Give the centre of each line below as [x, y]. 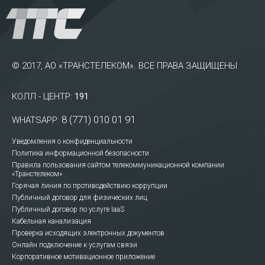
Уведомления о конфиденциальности [72, 141]
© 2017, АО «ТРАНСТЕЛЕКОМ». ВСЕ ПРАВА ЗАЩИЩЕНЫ [125, 66]
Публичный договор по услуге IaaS [68, 209]
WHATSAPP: [37, 120]
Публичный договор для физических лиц [80, 198]
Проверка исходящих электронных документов [88, 233]
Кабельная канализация [51, 221]
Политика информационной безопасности [80, 153]
